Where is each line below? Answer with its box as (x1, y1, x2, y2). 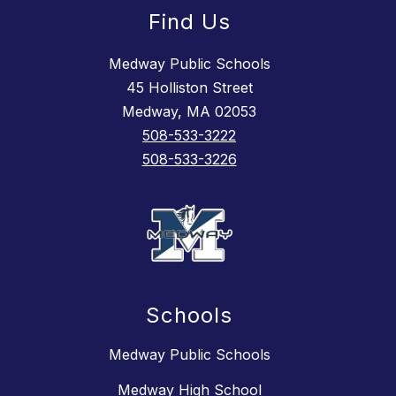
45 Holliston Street (126, 79, 253, 97)
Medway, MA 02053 (122, 103, 256, 121)
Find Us (148, 9, 231, 35)
